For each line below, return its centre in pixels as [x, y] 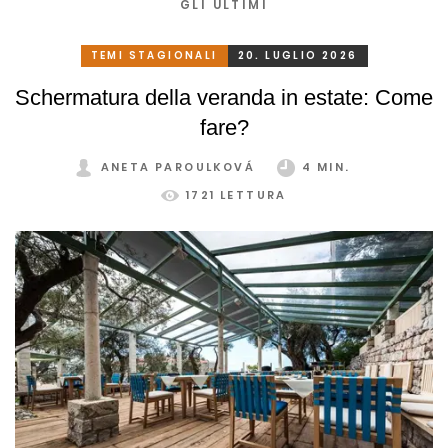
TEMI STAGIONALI [154, 55]
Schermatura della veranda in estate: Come [224, 97]
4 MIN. [326, 166]
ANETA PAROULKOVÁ [177, 166]
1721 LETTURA [236, 194]
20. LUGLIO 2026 [297, 55]
